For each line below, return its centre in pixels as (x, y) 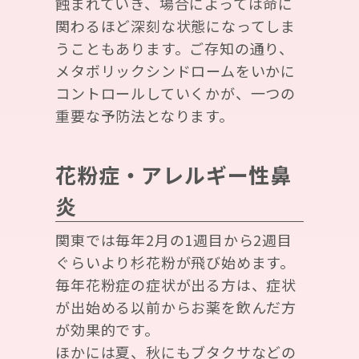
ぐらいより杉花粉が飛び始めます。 (175, 262)
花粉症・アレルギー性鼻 (173, 175)
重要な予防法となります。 (145, 116)
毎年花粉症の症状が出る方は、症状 (176, 285)
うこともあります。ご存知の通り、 (175, 48)
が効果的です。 (107, 330)
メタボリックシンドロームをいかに (175, 71)
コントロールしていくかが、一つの (175, 93)
